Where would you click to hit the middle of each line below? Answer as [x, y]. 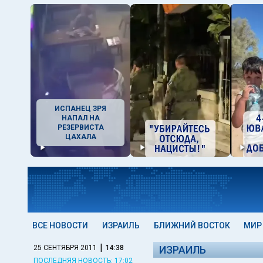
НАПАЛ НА [80, 118]
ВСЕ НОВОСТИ [60, 225]
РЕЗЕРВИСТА [80, 127]
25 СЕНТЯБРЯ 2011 [65, 247]
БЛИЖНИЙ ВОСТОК [192, 225]
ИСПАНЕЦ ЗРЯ [80, 109]
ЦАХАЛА [80, 137]
